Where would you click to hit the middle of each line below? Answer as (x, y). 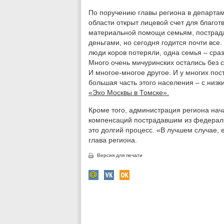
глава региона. (113, 140)
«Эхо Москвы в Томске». (129, 92)
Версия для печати (120, 155)
